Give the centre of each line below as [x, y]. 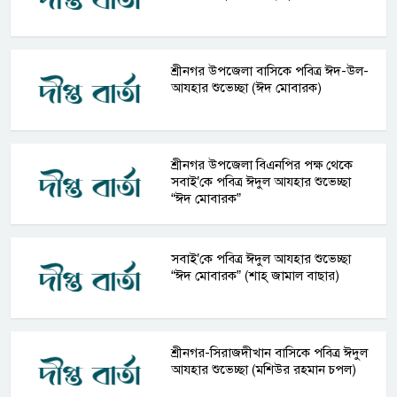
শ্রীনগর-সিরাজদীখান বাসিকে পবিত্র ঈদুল [270, 353]
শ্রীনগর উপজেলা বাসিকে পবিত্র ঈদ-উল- [270, 71]
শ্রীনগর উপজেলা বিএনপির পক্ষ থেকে [262, 165]
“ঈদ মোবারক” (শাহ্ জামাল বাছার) [256, 276]
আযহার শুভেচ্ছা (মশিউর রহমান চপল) [264, 370]
